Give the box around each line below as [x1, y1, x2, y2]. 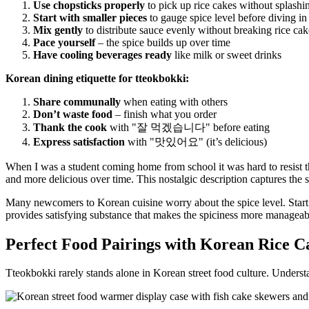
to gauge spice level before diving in [147, 11, 307, 23]
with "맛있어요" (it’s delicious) [125, 135, 267, 148]
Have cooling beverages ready [33, 48, 172, 61]
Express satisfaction [33, 135, 125, 148]
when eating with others [121, 95, 228, 108]
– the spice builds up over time [95, 36, 230, 48]
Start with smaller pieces [33, 11, 147, 23]
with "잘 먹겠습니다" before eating [107, 121, 270, 133]
